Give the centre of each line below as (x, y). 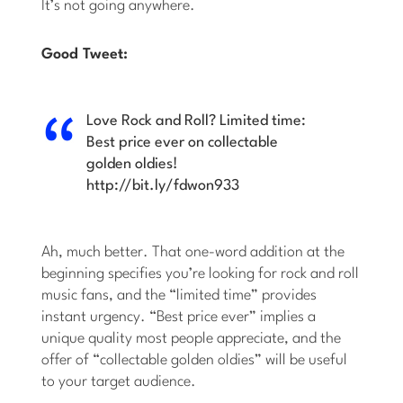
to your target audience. (119, 382)
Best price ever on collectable (183, 143)
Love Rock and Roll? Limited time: (197, 121)
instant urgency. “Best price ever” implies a (179, 318)
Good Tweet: (85, 55)
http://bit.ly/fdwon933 (163, 186)
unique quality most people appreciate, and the (192, 339)
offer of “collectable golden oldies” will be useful (195, 361)
